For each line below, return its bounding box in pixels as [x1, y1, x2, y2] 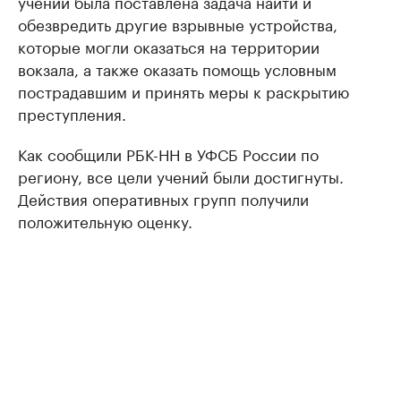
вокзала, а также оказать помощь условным [18, 55, 337, 80]
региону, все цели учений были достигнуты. [18, 163, 344, 187]
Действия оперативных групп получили [18, 185, 309, 209]
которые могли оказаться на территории [18, 33, 320, 57]
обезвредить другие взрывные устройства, [18, 11, 337, 35]
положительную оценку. [18, 208, 192, 232]
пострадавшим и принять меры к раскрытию [18, 78, 349, 102]
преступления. [18, 100, 126, 124]
